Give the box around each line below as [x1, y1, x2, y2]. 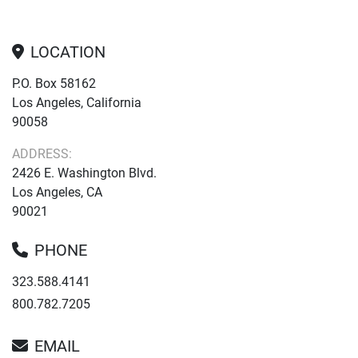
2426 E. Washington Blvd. [12, 165, 157, 181]
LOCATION [30, 42, 105, 62]
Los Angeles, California [12, 95, 141, 110]
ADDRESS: [20, 146, 72, 161]
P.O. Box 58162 [12, 76, 96, 91]
